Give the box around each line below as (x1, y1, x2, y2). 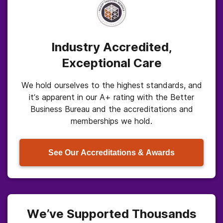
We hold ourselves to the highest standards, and (21, 80, 202, 90)
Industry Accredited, (51, 40, 172, 54)
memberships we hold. (71, 116, 152, 126)
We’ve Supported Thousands (26, 207, 197, 221)
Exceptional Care (61, 56, 162, 70)
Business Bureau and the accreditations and (30, 104, 193, 114)
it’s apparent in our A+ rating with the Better (29, 92, 194, 102)
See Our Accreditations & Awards (48, 148, 175, 157)
